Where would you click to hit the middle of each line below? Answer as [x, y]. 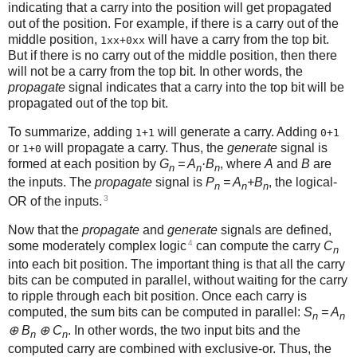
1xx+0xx [123, 41]
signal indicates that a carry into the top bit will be [205, 88]
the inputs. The [51, 182]
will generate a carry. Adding [237, 132]
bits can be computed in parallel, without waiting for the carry [178, 280]
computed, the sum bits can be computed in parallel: [156, 312]
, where [242, 164]
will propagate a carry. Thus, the [134, 148]
